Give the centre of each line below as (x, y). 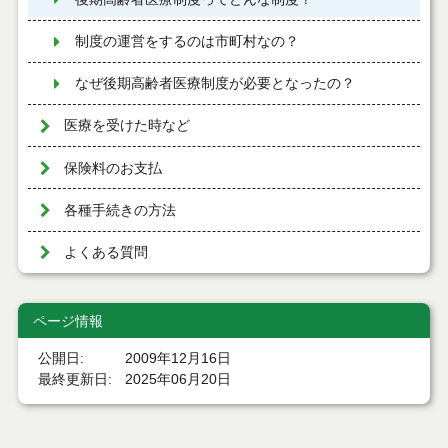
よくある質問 (105, 252)
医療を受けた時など (126, 126)
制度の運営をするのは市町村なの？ (186, 42)
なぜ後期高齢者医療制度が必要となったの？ (214, 84)
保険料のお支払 (112, 168)
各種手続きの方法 (119, 210)
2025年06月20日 (178, 380)
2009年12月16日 (178, 359)
